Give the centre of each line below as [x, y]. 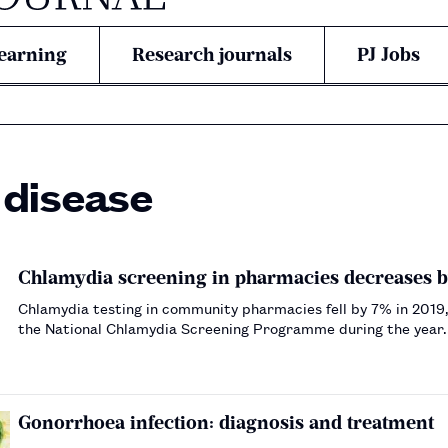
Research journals [212, 54]
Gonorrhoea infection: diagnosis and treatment [226, 422]
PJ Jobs [388, 54]
